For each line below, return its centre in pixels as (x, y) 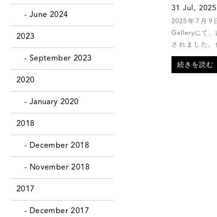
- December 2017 (53, 211)
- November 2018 (53, 167)
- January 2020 (47, 102)
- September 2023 (54, 58)
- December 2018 (53, 146)
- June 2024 (42, 15)
